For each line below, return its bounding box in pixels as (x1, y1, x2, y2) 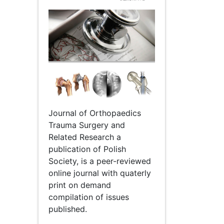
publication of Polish (48, 143, 126, 154)
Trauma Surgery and (48, 119, 125, 130)
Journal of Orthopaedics (48, 107, 141, 118)
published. (48, 203, 87, 214)
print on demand (48, 179, 111, 190)
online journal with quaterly (48, 167, 151, 178)
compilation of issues (48, 191, 129, 202)
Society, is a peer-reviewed (48, 155, 151, 166)
